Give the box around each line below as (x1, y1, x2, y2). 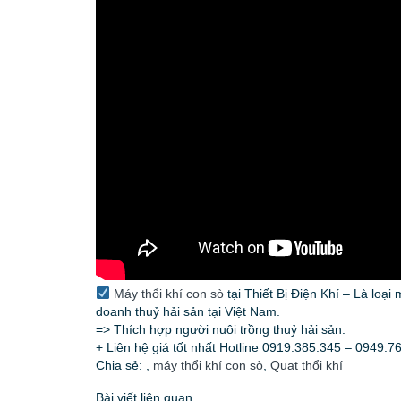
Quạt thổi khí (270, 358, 343, 373)
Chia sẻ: (96, 358, 146, 373)
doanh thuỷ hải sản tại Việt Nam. (96, 304, 280, 320)
